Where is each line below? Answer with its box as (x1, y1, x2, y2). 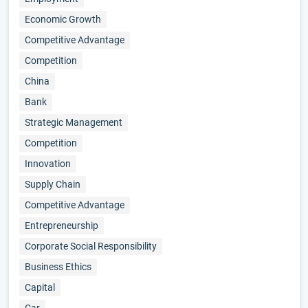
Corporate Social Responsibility (24, 241, 157, 252)
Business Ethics (24, 261, 91, 272)
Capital (24, 282, 55, 293)
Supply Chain (24, 179, 80, 190)
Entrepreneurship (24, 220, 98, 231)
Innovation (24, 158, 71, 169)
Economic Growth (24, 14, 101, 25)
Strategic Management (24, 117, 122, 128)
